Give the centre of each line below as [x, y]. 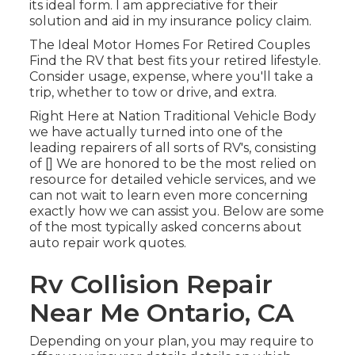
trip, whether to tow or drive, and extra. [153, 93]
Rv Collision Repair [151, 284]
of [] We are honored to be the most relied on [172, 164]
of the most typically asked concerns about [165, 227]
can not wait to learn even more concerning [168, 196]
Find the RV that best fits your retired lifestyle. [175, 61]
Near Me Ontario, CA [161, 313]
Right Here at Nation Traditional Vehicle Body [172, 116]
